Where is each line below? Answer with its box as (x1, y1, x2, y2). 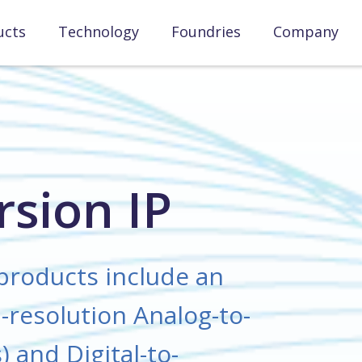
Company (273, 22, 339, 41)
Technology (58, 22, 139, 41)
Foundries (171, 22, 241, 41)
